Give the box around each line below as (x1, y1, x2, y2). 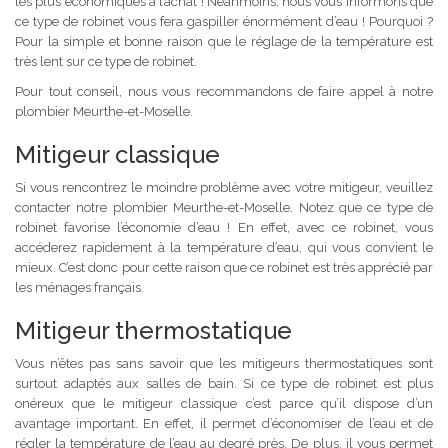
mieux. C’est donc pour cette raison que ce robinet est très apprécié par (15, 259, 433, 275)
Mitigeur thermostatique (15, 315, 292, 345)
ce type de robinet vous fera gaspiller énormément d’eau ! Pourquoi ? (15, 13, 433, 29)
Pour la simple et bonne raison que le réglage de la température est (15, 33, 433, 49)
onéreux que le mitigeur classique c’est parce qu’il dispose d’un (15, 395, 433, 411)
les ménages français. (15, 279, 144, 295)
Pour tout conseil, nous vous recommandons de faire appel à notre (15, 83, 433, 99)
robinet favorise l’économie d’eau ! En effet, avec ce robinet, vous (15, 219, 433, 235)
